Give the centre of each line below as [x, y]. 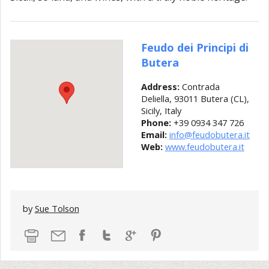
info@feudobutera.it [209, 134]
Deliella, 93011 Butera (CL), [195, 98]
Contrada [199, 86]
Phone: [156, 122]
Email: [154, 134]
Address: [160, 86]
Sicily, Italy [161, 110]
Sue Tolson [57, 209]
